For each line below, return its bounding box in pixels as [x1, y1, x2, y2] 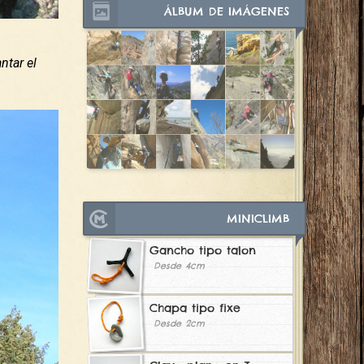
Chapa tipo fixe [149, 300, 241, 315]
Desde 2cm [154, 317, 206, 329]
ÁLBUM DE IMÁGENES [171, 4, 289, 19]
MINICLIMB [237, 210, 289, 226]
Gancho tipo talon [149, 242, 257, 258]
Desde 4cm [154, 259, 206, 271]
